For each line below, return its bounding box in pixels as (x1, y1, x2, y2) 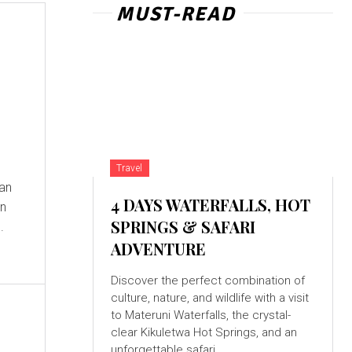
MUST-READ (115, 2, 236, 26)
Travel (115, 163, 143, 174)
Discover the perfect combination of (110, 273, 305, 288)
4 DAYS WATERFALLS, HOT (110, 194, 310, 216)
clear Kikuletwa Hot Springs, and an (110, 325, 297, 340)
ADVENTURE (110, 238, 206, 260)
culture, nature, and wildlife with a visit (110, 291, 309, 306)
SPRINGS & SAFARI (110, 216, 255, 238)
